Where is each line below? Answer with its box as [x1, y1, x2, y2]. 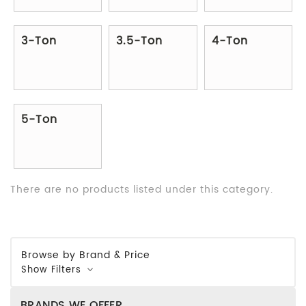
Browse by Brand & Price [21, 247, 150, 263]
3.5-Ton [116, 31, 163, 50]
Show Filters [21, 262, 85, 277]
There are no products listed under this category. [10, 181, 273, 197]
